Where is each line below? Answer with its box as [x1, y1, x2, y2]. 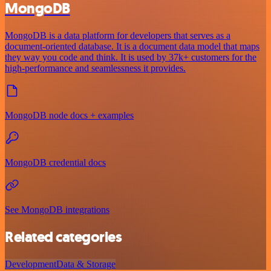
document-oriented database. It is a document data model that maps [5, 41, 260, 52]
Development [5, 258, 56, 269]
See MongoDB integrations [5, 204, 109, 215]
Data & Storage [56, 258, 116, 269]
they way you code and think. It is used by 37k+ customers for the [5, 52, 256, 63]
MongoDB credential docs [5, 157, 106, 168]
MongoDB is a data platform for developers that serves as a [5, 30, 230, 41]
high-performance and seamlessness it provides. [5, 63, 186, 74]
